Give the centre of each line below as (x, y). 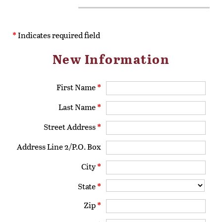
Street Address (71, 126)
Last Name (78, 107)
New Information (111, 58)
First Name (77, 87)
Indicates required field (58, 35)
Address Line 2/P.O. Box (59, 146)
